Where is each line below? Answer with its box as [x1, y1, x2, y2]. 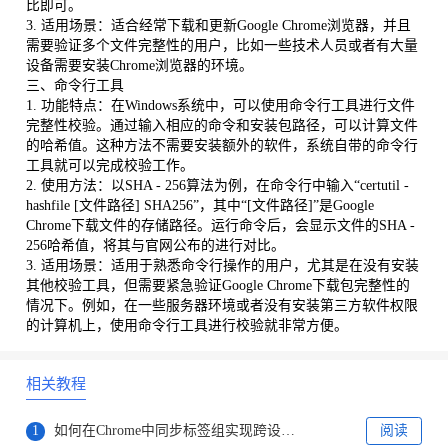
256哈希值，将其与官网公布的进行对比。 [25, 238, 285, 254]
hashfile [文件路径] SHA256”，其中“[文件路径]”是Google [25, 198, 374, 214]
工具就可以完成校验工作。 [25, 158, 194, 174]
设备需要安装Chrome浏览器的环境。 [25, 58, 253, 74]
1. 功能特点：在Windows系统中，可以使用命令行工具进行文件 [25, 98, 415, 114]
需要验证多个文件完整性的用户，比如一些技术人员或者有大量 [25, 38, 418, 54]
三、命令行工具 [25, 78, 124, 94]
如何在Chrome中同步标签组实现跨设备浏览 [280, 422, 295, 438]
